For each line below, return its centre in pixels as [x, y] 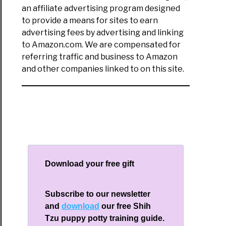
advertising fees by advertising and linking [103, 32]
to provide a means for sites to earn [90, 20]
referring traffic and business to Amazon [100, 56]
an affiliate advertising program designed [101, 8]
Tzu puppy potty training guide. [106, 218]
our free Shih [125, 206]
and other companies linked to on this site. [103, 69]
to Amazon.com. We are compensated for [101, 44]
